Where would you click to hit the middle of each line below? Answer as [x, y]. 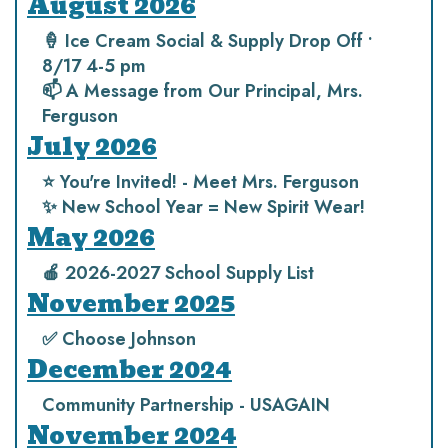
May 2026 [91, 237]
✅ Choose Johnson [119, 339]
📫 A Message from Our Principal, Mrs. [202, 91]
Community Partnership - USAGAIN [186, 405]
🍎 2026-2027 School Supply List [178, 273]
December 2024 [129, 369]
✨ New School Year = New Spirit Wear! [203, 207]
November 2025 [131, 303]
